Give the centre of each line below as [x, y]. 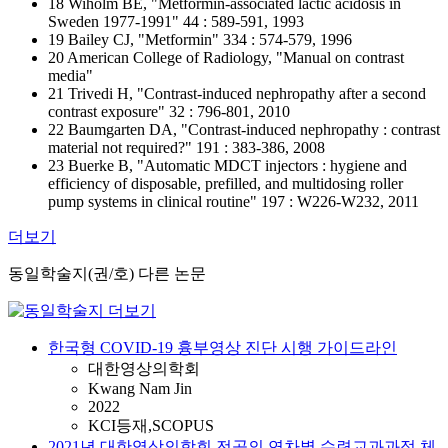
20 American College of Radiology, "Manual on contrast [226, 57]
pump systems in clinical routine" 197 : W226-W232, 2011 [233, 201]
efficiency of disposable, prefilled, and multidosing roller [225, 183]
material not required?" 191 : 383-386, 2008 [186, 147]
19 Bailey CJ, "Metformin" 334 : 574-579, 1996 [200, 39]
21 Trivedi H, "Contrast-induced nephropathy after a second [237, 93]
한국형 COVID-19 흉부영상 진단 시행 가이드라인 [222, 347]
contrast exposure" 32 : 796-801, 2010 [169, 111]
